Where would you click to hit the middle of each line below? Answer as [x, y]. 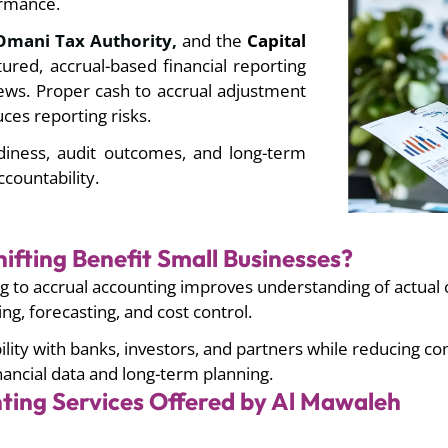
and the [215, 41]
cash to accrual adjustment [201, 91]
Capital [277, 41]
